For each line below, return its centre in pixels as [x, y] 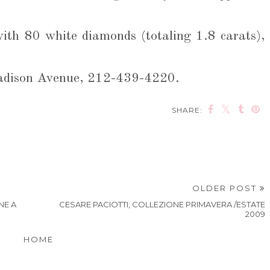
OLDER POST [226, 188]
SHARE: [187, 110]
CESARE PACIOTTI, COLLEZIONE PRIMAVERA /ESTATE [162, 204]
